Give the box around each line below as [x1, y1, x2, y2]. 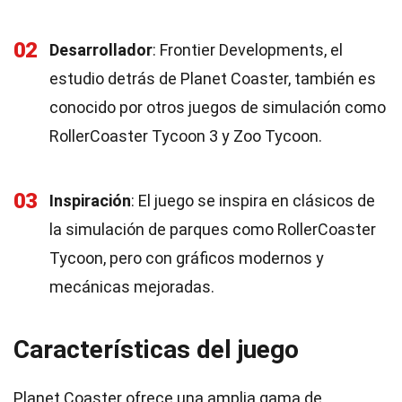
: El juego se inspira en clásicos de [131, 191, 375, 210]
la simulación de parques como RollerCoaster [49, 220, 376, 239]
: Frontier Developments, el [153, 40, 343, 59]
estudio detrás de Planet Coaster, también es [49, 69, 376, 88]
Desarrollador [49, 40, 153, 59]
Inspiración [49, 191, 131, 210]
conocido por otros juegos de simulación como [49, 98, 386, 117]
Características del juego [13, 335, 299, 364]
